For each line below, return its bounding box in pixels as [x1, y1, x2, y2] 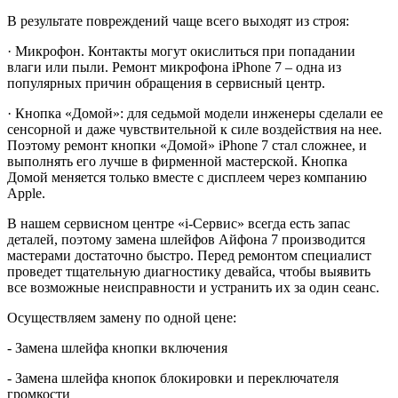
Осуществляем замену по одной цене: [7, 310, 236, 326]
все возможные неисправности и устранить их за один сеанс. [7, 280, 383, 296]
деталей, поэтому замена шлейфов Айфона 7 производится [7, 232, 365, 248]
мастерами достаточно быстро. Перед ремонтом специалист [7, 248, 371, 264]
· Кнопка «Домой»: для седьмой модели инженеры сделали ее [7, 106, 383, 122]
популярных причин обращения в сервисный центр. [7, 76, 325, 92]
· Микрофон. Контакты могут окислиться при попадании [7, 44, 355, 60]
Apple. [7, 186, 45, 202]
